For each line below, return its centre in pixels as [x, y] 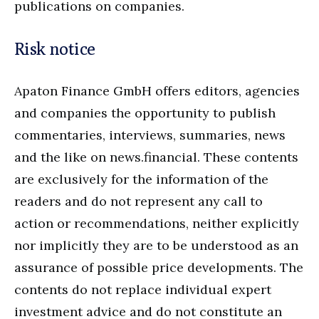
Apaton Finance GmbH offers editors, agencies [157, 90]
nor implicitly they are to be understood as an [156, 245]
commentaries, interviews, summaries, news [150, 135]
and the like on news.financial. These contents [156, 157]
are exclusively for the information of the [141, 179]
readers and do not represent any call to [138, 201]
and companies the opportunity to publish [145, 113]
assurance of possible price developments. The [159, 267]
